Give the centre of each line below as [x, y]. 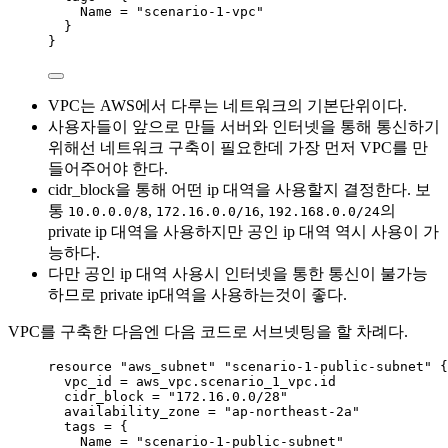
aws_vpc [164, 382]
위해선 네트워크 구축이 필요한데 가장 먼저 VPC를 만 [238, 148]
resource [84, 367]
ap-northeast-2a [292, 412]
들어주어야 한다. [108, 169]
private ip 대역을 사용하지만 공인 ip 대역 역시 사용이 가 [243, 232]
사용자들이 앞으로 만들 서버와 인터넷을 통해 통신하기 [244, 127]
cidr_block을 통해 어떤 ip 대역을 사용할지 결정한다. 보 [239, 190]
